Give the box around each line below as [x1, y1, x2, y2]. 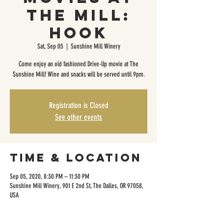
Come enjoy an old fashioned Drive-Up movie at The [19, 60, 138, 68]
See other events [55, 112, 102, 122]
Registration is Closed [49, 101, 109, 110]
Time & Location [10, 151, 142, 165]
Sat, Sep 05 [37, 42, 63, 51]
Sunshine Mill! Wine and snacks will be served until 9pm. [12, 70, 145, 79]
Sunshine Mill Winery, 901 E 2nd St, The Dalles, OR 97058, [10, 182, 143, 190]
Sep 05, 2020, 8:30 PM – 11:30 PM [10, 172, 89, 181]
